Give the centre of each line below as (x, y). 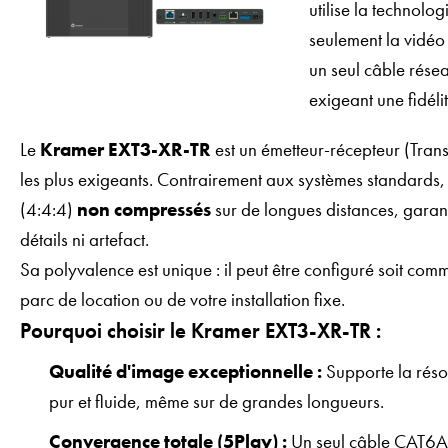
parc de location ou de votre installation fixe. (182, 299)
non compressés (144, 209)
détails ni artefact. (84, 239)
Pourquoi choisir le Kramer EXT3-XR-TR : (200, 331)
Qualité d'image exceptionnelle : (186, 372)
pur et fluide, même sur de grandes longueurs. (217, 402)
